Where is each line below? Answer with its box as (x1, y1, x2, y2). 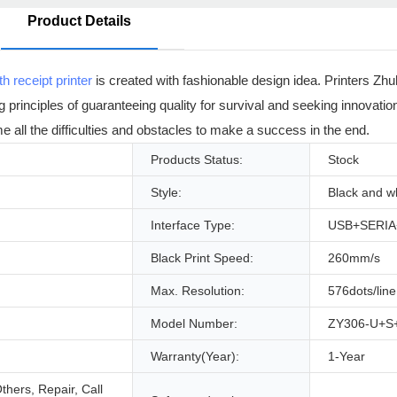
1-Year (328, 349, 365, 364)
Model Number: (151, 316, 237, 331)
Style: (151, 185, 182, 200)
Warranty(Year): (151, 349, 239, 364)
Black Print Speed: (151, 251, 253, 266)
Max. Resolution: (151, 284, 245, 299)
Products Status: (151, 152, 243, 167)
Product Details (27, 13, 131, 29)
